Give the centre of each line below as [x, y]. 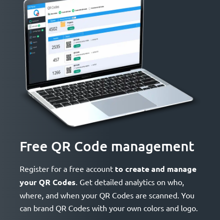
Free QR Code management [107, 146]
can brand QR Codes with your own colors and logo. [109, 207]
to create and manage [156, 168]
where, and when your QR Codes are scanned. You [107, 195]
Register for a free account [67, 168]
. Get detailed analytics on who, [130, 181]
